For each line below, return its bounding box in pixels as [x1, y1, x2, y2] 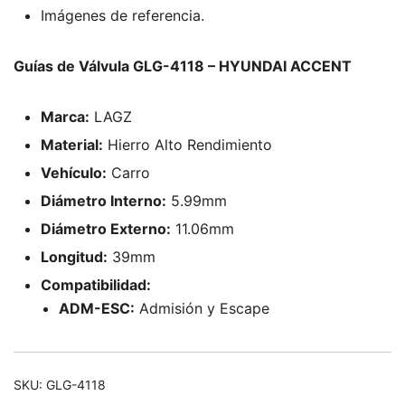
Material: [41, 136, 103, 154]
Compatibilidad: [41, 276, 151, 294]
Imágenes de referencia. [41, 6, 204, 24]
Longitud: [41, 248, 108, 266]
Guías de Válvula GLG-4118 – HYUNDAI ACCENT [14, 57, 352, 75]
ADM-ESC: [59, 299, 135, 317]
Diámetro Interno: [41, 192, 166, 210]
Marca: [41, 108, 89, 126]
